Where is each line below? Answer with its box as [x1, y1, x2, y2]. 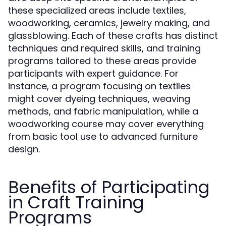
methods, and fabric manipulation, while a [8, 105, 198, 118]
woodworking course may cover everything [8, 118, 204, 130]
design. [8, 143, 40, 155]
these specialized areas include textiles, [8, 4, 186, 17]
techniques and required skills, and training [8, 42, 201, 54]
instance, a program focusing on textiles [8, 80, 191, 92]
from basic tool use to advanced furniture [8, 130, 198, 143]
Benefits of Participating [8, 175, 210, 199]
